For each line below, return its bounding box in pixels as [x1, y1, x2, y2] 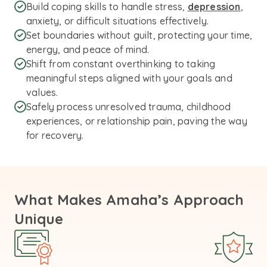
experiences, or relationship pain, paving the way [26, 115, 247, 127]
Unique [14, 210, 64, 228]
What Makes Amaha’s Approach [14, 191, 244, 209]
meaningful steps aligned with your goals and [26, 72, 232, 84]
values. [26, 86, 58, 98]
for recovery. [26, 129, 84, 141]
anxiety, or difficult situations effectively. [26, 15, 209, 27]
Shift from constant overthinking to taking [26, 58, 216, 70]
